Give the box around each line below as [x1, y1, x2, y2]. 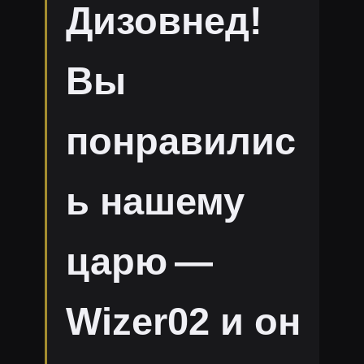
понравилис [65, 120, 296, 163]
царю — [65, 240, 213, 284]
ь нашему [65, 180, 245, 223]
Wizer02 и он [65, 301, 301, 344]
